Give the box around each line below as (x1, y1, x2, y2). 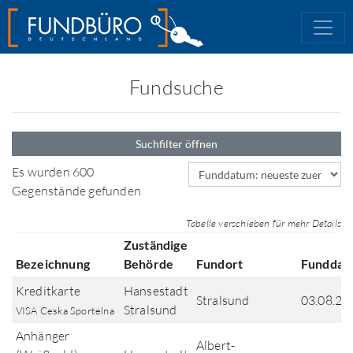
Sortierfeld (188, 163, 247, 178)
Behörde (123, 256, 174, 271)
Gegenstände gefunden (12, 183, 141, 199)
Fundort (195, 256, 243, 271)
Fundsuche (129, 75, 224, 99)
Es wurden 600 (12, 164, 95, 180)
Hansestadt (123, 283, 188, 299)
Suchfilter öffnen (136, 137, 217, 150)
